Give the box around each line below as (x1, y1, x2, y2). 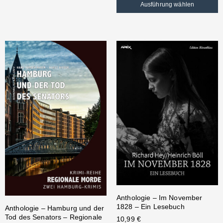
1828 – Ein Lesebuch (116, 202, 185, 211)
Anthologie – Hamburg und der (5, 204, 104, 213)
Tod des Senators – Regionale (5, 213, 102, 222)
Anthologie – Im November (116, 193, 203, 202)
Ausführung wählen (140, 1, 195, 8)
